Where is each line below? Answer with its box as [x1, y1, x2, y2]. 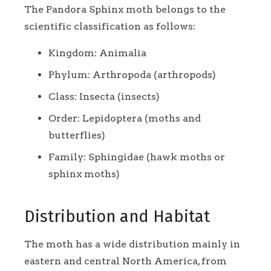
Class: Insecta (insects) [48, 91, 160, 103]
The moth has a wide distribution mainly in [24, 238, 240, 250]
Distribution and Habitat [24, 207, 210, 227]
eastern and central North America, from [24, 255, 227, 267]
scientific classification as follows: [24, 21, 195, 33]
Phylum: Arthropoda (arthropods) [48, 69, 216, 81]
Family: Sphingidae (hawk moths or [48, 151, 225, 163]
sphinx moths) [48, 168, 120, 180]
